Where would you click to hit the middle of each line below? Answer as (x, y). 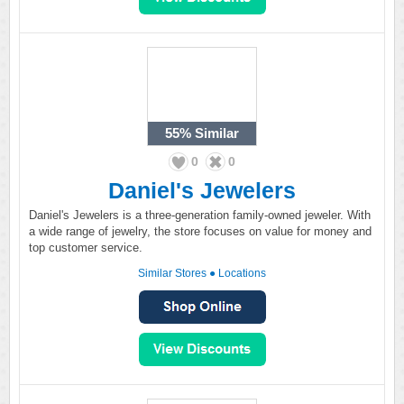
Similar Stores (172, 273)
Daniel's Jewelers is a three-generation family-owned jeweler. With (200, 215)
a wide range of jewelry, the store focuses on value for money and (200, 231)
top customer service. (86, 248)
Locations (242, 273)
